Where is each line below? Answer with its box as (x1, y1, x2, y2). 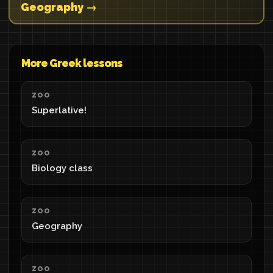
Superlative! (32, 105, 87, 116)
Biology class (32, 163, 93, 174)
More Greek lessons (21, 57, 122, 69)
